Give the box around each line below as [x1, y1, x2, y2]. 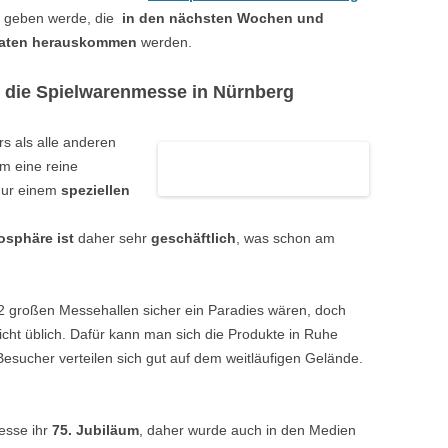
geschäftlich [147, 229, 236, 246]
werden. [141, 33, 192, 50]
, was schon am [236, 229, 335, 246]
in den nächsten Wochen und [122, 9, 324, 26]
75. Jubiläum [52, 421, 139, 438]
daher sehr [74, 229, 147, 246]
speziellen [61, 181, 130, 198]
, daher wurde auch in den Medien [139, 421, 356, 438]
